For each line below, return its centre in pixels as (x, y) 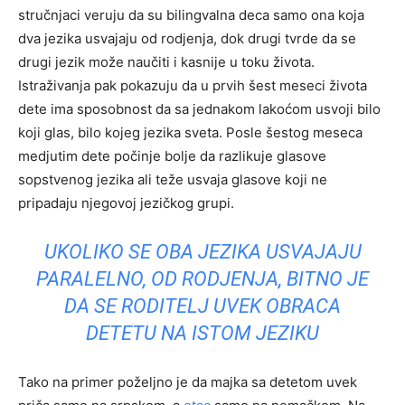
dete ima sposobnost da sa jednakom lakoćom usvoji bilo (199, 108)
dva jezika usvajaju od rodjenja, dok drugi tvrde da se (187, 38)
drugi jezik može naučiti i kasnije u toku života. (166, 61)
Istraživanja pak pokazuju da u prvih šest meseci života (193, 85)
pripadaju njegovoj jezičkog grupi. (126, 202)
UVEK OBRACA (275, 306)
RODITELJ (165, 306)
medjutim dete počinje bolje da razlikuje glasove (172, 155)
